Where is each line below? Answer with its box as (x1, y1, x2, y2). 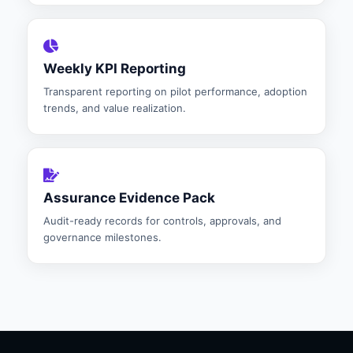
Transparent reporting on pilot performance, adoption (43, 85, 307, 98)
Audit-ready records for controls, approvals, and (43, 214, 281, 227)
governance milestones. (43, 231, 162, 243)
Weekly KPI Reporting (43, 61, 186, 76)
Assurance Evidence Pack (43, 190, 215, 206)
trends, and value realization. (43, 102, 186, 114)
